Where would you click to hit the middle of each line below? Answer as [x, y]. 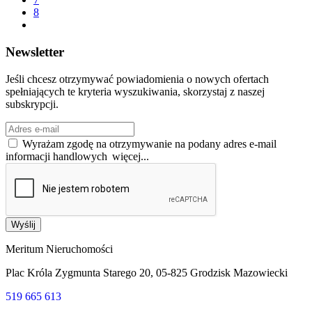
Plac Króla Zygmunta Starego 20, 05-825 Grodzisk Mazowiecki [147, 272]
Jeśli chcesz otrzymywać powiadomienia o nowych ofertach [137, 79]
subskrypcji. [32, 104]
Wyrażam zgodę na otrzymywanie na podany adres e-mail [148, 143]
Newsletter [35, 52]
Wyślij [23, 224]
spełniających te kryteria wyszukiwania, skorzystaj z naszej [135, 91]
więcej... [131, 156]
